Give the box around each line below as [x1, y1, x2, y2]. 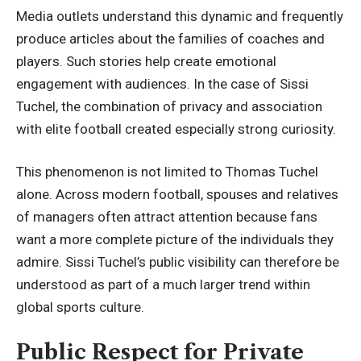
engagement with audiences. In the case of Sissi [16, 75, 309, 92]
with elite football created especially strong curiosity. [16, 120, 336, 137]
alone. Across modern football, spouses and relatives [16, 186, 338, 202]
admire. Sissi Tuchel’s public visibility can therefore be [16, 254, 339, 270]
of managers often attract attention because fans [16, 209, 317, 225]
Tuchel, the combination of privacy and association [16, 98, 322, 114]
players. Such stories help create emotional [16, 52, 276, 69]
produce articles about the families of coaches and [16, 30, 325, 47]
